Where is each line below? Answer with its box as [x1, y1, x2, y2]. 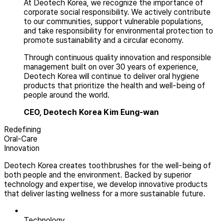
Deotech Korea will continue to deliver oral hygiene [24, 72, 199, 81]
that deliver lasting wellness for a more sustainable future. [4, 189, 205, 199]
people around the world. [24, 90, 110, 100]
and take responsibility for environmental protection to [24, 26, 213, 36]
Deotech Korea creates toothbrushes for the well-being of [4, 161, 211, 171]
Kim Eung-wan [104, 108, 159, 117]
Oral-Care [4, 134, 37, 144]
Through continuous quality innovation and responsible [24, 53, 211, 63]
